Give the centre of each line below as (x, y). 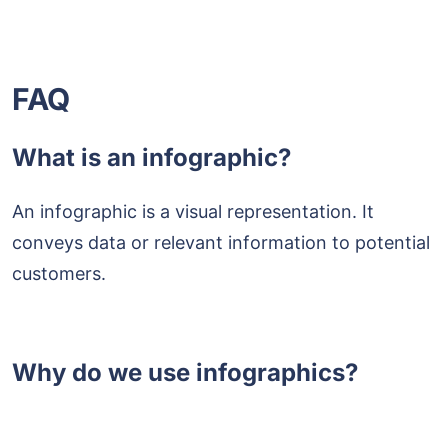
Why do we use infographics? (185, 372)
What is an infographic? (151, 157)
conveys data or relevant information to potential (221, 242)
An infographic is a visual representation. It (193, 211)
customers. (59, 273)
